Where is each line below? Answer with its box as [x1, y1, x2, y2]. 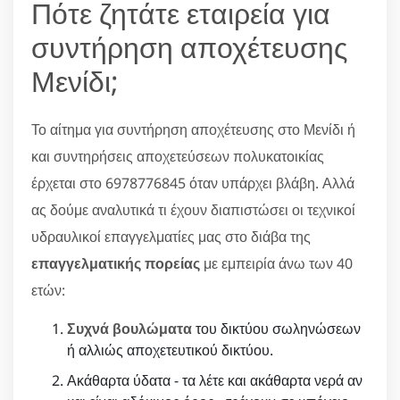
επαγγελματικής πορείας [31, 254, 200, 274]
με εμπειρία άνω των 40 [200, 254, 353, 274]
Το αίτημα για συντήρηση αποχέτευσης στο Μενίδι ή [31, 120, 355, 140]
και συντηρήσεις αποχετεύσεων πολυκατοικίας [31, 146, 324, 167]
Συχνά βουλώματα [67, 319, 192, 339]
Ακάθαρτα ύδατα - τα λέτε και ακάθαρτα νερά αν [67, 371, 362, 391]
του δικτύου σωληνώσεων [192, 319, 361, 339]
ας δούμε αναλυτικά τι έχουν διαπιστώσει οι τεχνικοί [31, 200, 355, 221]
